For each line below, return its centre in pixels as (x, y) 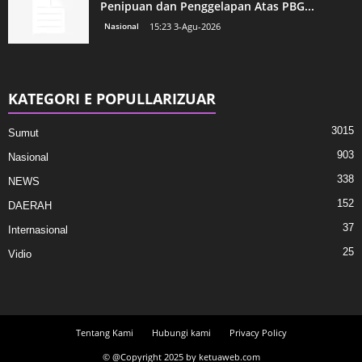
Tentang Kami (104, 332)
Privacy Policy (258, 332)
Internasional (38, 229)
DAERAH (30, 205)
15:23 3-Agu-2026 (185, 26)
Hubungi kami (181, 332)
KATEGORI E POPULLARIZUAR (112, 98)
